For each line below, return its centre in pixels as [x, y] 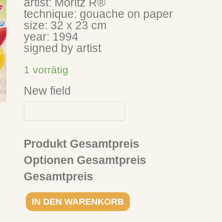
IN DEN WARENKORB [78, 201]
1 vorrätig [46, 69]
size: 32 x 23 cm [65, 25]
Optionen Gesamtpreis [85, 160]
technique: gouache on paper [99, 14]
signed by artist [63, 48]
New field [48, 90]
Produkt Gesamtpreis [82, 143]
